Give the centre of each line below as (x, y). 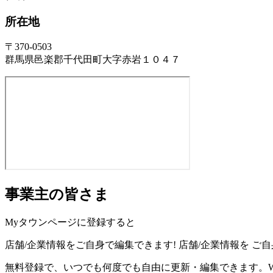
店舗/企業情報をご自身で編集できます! (90, 245)
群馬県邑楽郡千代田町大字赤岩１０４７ (93, 60)
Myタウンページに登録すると (70, 222)
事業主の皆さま (57, 195)
